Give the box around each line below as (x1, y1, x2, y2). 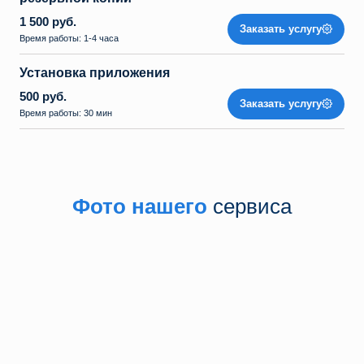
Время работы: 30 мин (19, 108, 115, 118)
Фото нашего (72, 194, 213, 219)
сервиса (213, 194, 292, 219)
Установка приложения (19, 66, 170, 80)
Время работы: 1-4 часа (19, 33, 121, 43)
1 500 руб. (19, 15, 76, 28)
